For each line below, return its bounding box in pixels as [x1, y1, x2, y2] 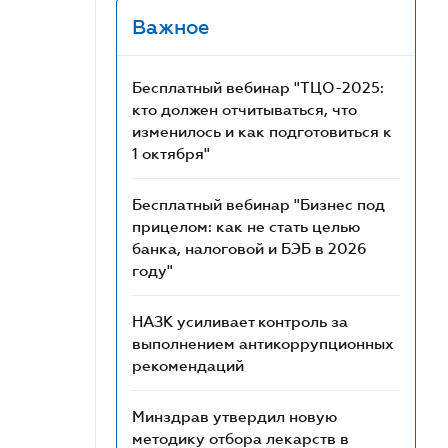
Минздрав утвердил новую [132, 407, 337, 425]
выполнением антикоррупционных [132, 334, 394, 352]
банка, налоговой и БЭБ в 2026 [132, 239, 367, 257]
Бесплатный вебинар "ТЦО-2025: [132, 78, 384, 96]
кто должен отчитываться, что [132, 100, 357, 118]
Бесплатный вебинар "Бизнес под [132, 195, 385, 213]
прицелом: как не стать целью [132, 217, 360, 235]
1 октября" [132, 144, 210, 162]
